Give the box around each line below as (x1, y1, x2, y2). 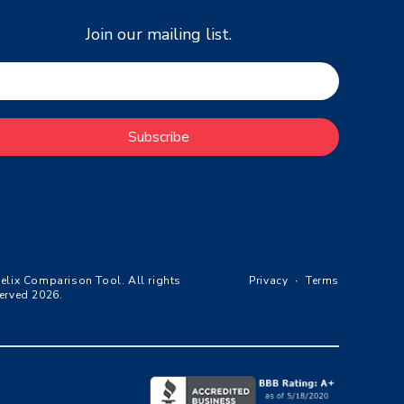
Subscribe (128, 127, 189, 148)
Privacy (249, 273, 289, 289)
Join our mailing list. (86, 23, 232, 46)
